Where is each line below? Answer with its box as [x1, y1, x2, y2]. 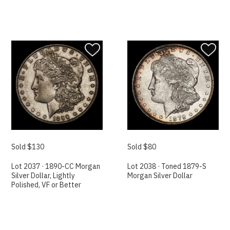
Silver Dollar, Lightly [11, 171, 75, 181]
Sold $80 [127, 142, 157, 152]
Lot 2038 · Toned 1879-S [127, 162, 207, 171]
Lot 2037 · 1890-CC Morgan [11, 162, 101, 171]
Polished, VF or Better [11, 180, 82, 190]
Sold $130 [11, 142, 45, 152]
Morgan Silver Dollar [127, 171, 193, 181]
